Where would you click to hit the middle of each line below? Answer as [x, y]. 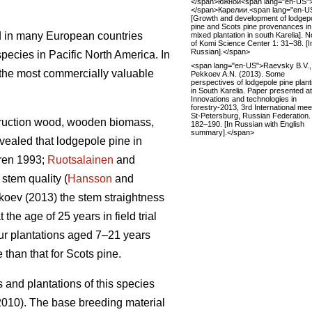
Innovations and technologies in [244, 99]
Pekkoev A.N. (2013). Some [238, 73]
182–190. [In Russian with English [248, 124]
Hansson [90, 179]
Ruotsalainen [80, 160]
